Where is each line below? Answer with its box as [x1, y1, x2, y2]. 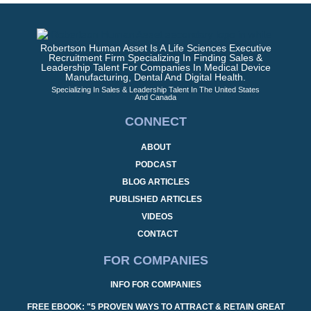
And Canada [135, 92, 176, 101]
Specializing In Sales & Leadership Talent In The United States [51, 85, 260, 94]
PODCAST [135, 159, 176, 169]
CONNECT [124, 114, 187, 128]
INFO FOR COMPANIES [110, 279, 201, 289]
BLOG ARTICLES [121, 176, 190, 187]
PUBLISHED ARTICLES [109, 194, 202, 204]
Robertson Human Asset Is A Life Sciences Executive [40, 42, 271, 53]
